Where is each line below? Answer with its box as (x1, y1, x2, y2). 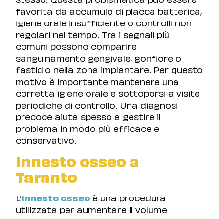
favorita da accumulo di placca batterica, (16, 4, 202, 17)
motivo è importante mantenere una (16, 75, 179, 87)
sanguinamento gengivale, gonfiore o (16, 51, 181, 64)
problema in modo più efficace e (16, 122, 159, 134)
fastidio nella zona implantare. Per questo (16, 63, 203, 75)
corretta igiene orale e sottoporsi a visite (16, 87, 200, 99)
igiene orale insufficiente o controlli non (16, 16, 192, 28)
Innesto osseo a (16, 150, 139, 171)
